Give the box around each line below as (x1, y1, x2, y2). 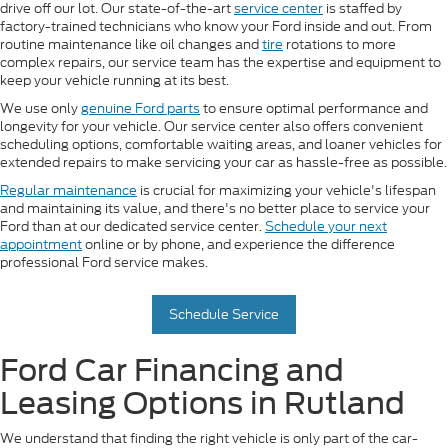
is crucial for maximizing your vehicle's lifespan (137, 181, 436, 201)
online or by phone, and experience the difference (82, 235, 395, 255)
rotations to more (283, 35, 396, 55)
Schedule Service (169, 305, 279, 325)
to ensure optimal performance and (200, 99, 428, 119)
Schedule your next (265, 217, 387, 237)
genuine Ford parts (81, 99, 200, 119)
